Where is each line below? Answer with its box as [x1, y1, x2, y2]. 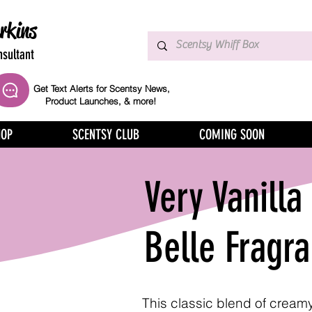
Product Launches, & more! [45, 95, 159, 107]
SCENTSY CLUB [72, 126, 139, 143]
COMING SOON [199, 126, 265, 143]
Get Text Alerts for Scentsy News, [33, 83, 170, 94]
